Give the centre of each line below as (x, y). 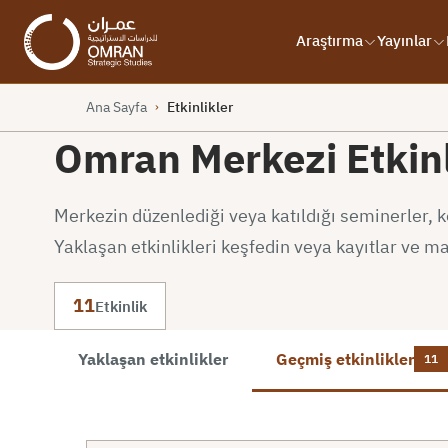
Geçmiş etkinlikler (344, 358)
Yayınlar (405, 41)
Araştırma (330, 41)
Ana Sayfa (116, 106)
